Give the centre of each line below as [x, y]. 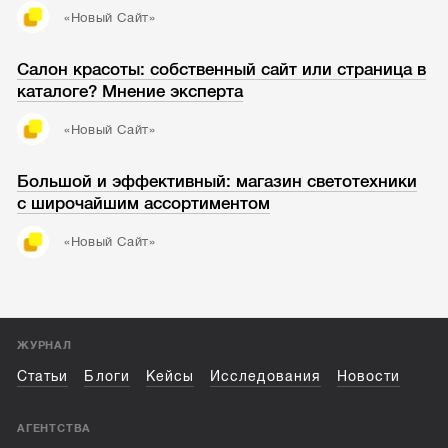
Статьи [43, 377]
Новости [368, 377]
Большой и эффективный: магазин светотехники [217, 182]
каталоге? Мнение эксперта [130, 91]
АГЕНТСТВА [54, 428]
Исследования [265, 377]
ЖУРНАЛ [44, 345]
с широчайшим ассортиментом [144, 204]
